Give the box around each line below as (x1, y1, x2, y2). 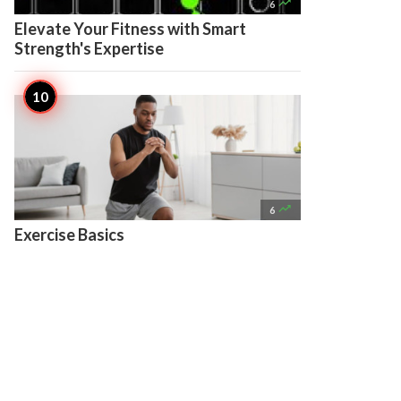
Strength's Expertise (14, 38, 164, 58)
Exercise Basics (14, 225, 124, 244)
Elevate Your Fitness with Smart (14, 19, 246, 38)
